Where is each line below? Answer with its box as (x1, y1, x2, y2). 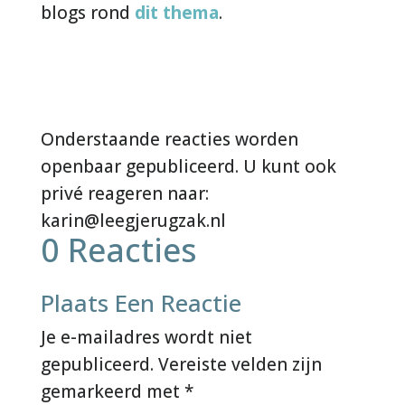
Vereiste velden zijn (157, 352, 322, 376)
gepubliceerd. (40, 352, 154, 376)
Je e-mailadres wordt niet (40, 325, 252, 349)
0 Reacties (40, 227, 197, 272)
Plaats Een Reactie (40, 286, 241, 319)
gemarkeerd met (40, 379, 184, 403)
